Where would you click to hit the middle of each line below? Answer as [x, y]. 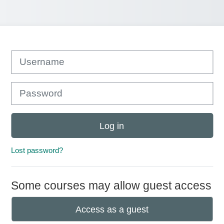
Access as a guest [112, 209]
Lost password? [37, 150]
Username [27, 54]
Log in [112, 125]
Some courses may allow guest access [111, 185]
